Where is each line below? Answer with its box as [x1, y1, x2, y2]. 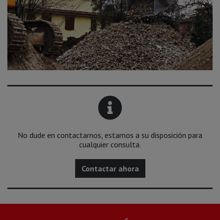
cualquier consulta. [79, 139, 141, 149]
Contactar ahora [81, 163, 139, 173]
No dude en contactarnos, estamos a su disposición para [18, 130, 202, 140]
